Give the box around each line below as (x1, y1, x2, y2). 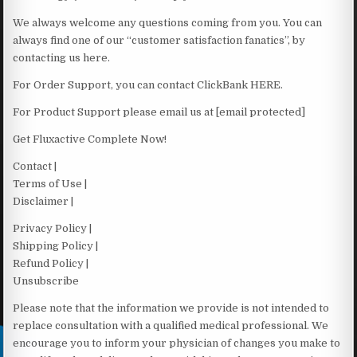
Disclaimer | (13, 194, 74, 207)
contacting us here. (13, 51, 111, 64)
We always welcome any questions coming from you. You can (13, 16, 323, 29)
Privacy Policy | (13, 222, 92, 234)
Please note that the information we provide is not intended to (13, 301, 330, 314)
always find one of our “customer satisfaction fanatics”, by (13, 33, 306, 46)
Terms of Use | (13, 177, 88, 190)
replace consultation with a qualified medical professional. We (13, 319, 329, 331)
